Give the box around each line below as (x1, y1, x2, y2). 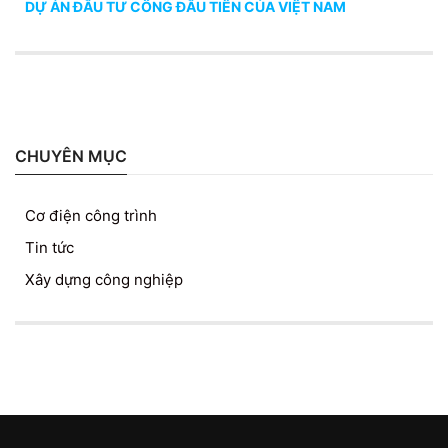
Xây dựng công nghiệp (25, 269, 183, 289)
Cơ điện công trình (25, 205, 157, 225)
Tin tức (25, 237, 74, 257)
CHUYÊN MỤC (15, 145, 127, 166)
